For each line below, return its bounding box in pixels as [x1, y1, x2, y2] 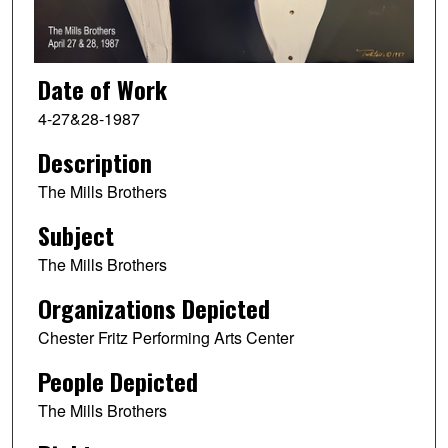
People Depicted [37, 362, 198, 399]
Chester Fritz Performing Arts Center [37, 326, 294, 349]
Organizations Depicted [37, 290, 270, 326]
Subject [37, 217, 114, 254]
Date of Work [37, 71, 167, 108]
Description [37, 144, 152, 181]
